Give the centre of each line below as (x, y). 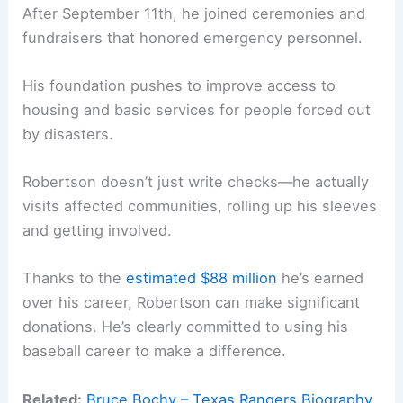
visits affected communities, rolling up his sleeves (200, 206)
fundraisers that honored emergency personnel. (193, 37)
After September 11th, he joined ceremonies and (194, 13)
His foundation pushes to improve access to (179, 85)
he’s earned (321, 278)
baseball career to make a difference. (155, 351)
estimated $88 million (202, 278)
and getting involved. (98, 231)
